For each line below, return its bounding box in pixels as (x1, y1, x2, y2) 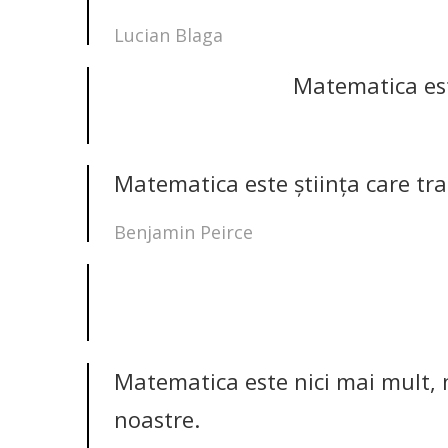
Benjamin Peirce (114, 220, 253, 245)
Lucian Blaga (114, 22, 223, 47)
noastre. (114, 405, 200, 435)
